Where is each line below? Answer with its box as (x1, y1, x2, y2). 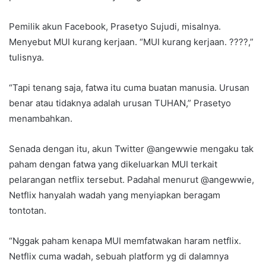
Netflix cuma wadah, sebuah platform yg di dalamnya (9, 250, 229, 262)
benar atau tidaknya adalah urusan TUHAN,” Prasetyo (9, 97, 231, 109)
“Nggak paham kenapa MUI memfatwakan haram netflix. (9, 235, 241, 246)
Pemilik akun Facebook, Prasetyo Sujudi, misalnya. (9, 20, 221, 32)
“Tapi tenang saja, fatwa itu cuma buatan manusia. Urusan (9, 81, 249, 93)
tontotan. (9, 204, 46, 216)
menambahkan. (9, 112, 72, 124)
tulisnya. (9, 51, 44, 63)
